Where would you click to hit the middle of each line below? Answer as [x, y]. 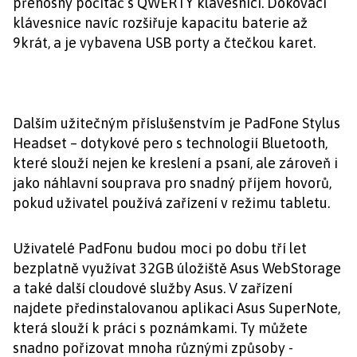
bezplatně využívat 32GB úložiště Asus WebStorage [177, 268]
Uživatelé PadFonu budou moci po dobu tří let [160, 248]
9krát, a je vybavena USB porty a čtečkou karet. [164, 43]
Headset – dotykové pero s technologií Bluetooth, [170, 143]
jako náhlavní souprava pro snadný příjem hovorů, [172, 183]
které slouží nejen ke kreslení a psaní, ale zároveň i [175, 163]
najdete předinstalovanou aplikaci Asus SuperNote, [177, 308]
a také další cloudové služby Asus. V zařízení [153, 288]
